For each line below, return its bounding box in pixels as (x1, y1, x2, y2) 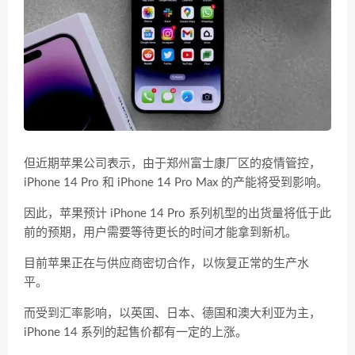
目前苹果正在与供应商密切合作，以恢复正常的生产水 (24, 258, 309, 269)
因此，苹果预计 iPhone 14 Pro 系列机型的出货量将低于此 (24, 208, 331, 219)
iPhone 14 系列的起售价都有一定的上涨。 (24, 326, 247, 338)
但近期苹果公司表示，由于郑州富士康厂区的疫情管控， (24, 158, 321, 170)
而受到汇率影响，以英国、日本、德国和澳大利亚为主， (24, 307, 321, 319)
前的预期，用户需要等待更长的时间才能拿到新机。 (24, 227, 297, 239)
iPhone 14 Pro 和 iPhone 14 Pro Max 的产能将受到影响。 (24, 177, 328, 189)
